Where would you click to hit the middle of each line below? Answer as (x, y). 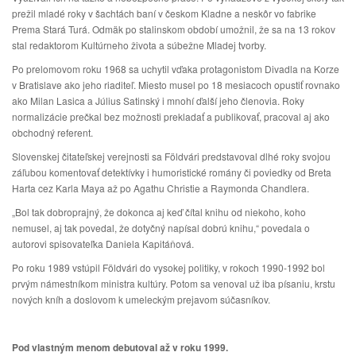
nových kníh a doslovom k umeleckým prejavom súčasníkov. (141, 299)
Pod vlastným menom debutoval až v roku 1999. (120, 347)
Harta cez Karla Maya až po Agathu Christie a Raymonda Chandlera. (161, 188)
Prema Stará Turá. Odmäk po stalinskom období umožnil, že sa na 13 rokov (174, 29)
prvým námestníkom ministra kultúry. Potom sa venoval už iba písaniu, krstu (174, 283)
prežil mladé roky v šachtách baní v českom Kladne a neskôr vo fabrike (164, 13)
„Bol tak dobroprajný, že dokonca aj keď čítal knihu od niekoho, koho (159, 212)
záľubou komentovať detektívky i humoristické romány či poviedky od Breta (172, 172)
